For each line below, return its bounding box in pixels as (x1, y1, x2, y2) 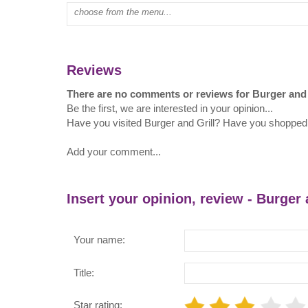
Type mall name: (67, 3, 141, 15)
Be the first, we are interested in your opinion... (67, 102, 273, 114)
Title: (74, 266, 94, 278)
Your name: (74, 234, 125, 246)
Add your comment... (67, 145, 161, 157)
